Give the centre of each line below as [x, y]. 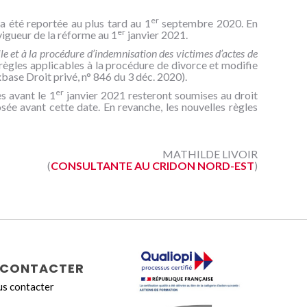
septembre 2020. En [208, 23]
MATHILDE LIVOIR [210, 154]
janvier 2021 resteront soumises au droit [161, 95]
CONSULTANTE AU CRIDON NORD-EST [152, 165]
